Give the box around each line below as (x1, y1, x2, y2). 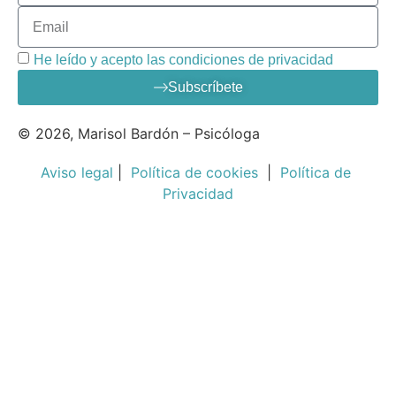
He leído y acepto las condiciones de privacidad (34, 51, 333, 67)
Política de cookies (131, 164, 258, 182)
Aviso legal (41, 164, 113, 182)
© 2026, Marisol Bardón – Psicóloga (18, 125, 260, 143)
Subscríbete (167, 80, 243, 95)
